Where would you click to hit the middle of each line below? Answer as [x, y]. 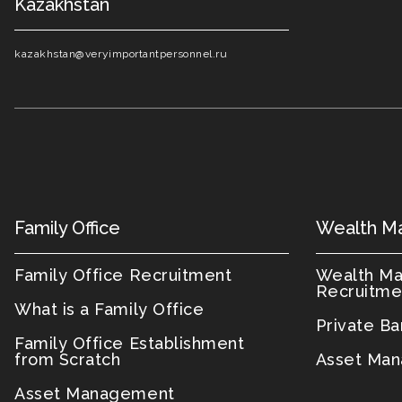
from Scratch [68, 359]
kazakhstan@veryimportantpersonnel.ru [121, 54]
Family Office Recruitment [123, 275]
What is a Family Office [109, 309]
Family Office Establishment [130, 343]
